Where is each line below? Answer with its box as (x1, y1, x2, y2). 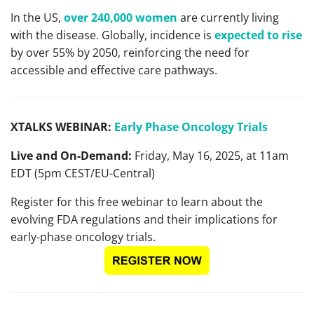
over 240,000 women (64, 10, 177, 25)
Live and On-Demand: (11, 148, 135, 163)
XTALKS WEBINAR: (11, 119, 111, 135)
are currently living (177, 10, 279, 25)
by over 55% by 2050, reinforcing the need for (11, 45, 250, 60)
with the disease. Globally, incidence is (11, 27, 214, 43)
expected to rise (214, 27, 302, 43)
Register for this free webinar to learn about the (11, 194, 263, 210)
